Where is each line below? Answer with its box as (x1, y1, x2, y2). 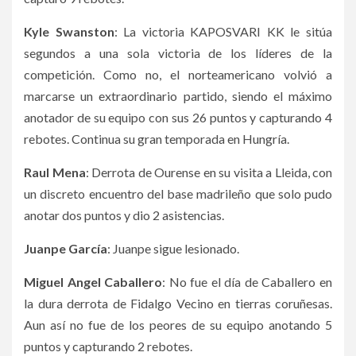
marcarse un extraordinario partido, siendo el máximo (24, 88, 332, 104)
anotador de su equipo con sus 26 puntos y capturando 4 (24, 110, 332, 126)
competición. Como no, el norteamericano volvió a (24, 67, 332, 83)
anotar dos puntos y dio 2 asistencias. (24, 207, 224, 223)
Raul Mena (24, 164, 86, 180)
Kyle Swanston (24, 24, 114, 40)
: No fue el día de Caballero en (162, 274, 333, 290)
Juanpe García (24, 241, 107, 257)
